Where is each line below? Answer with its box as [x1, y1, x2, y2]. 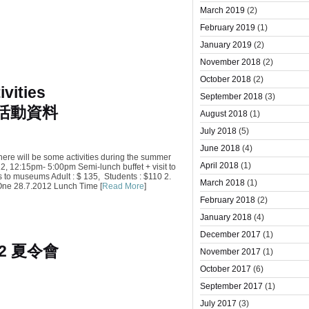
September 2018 [200, 92, 263, 101]
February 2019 [200, 23, 255, 32]
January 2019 [200, 40, 252, 50]
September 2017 [200, 281, 263, 291]
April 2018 [200, 161, 239, 170]
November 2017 [200, 247, 261, 257]
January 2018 [200, 212, 252, 222]
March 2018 [200, 178, 245, 188]
